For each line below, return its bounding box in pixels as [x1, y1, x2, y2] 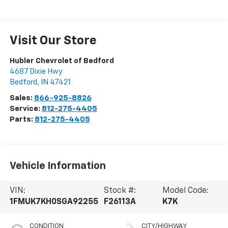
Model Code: [162, 187, 209, 195]
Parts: [9, 116, 35, 124]
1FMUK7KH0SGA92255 [9, 198, 98, 207]
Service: [9, 105, 42, 113]
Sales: [9, 94, 34, 102]
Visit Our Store [9, 35, 97, 47]
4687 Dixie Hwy [9, 68, 63, 76]
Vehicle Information [9, 160, 106, 171]
